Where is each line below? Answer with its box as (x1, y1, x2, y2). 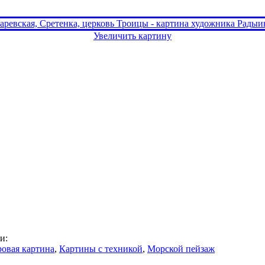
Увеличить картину (93, 30, 172, 41)
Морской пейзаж (147, 243, 215, 254)
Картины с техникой (59, 243, 143, 254)
